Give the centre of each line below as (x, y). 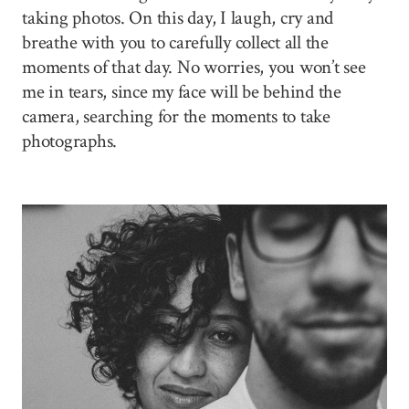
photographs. (70, 141)
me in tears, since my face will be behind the (182, 91)
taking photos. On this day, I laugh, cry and (178, 17)
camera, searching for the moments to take (176, 116)
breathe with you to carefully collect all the (175, 42)
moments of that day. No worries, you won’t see (194, 67)
